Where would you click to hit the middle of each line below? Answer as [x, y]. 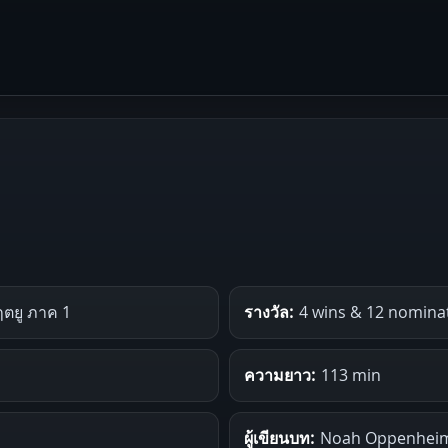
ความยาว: [279, 374]
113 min [351, 374]
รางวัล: [268, 311]
